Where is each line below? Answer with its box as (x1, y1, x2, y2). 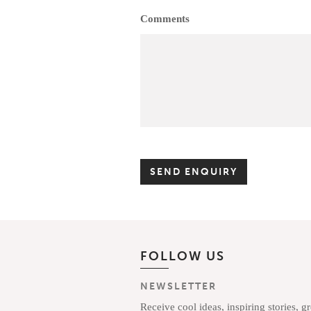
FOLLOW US (140, 248, 225, 264)
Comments (140, 12, 190, 24)
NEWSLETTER (140, 280, 217, 292)
